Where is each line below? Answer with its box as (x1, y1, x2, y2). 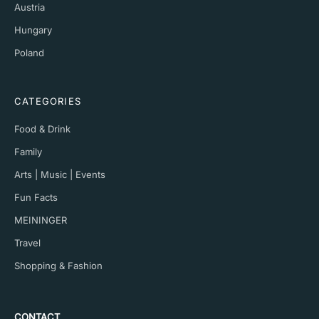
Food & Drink (14, 122, 70, 135)
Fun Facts (14, 191, 58, 203)
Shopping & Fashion (14, 259, 103, 271)
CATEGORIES (14, 95, 81, 107)
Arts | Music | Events (14, 168, 105, 180)
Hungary (14, 23, 52, 36)
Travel (14, 236, 41, 249)
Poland (14, 46, 44, 58)
